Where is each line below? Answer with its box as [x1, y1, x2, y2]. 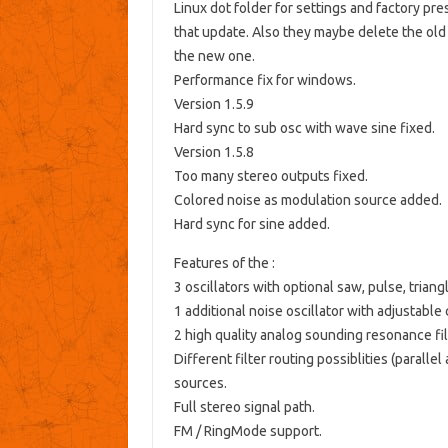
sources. [173, 375, 227, 392]
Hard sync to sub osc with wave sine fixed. [173, 120, 435, 137]
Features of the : [173, 255, 275, 272]
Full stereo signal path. [173, 399, 315, 416]
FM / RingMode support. [173, 423, 322, 440]
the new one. [173, 48, 255, 65]
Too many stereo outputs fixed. [173, 168, 368, 185]
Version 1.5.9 [173, 96, 254, 113]
